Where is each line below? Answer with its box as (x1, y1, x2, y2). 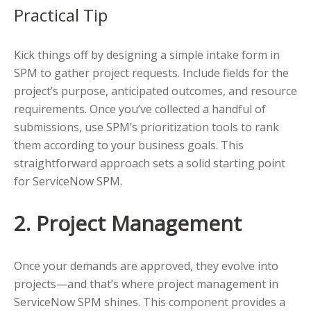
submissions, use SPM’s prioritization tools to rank (14, 119, 279, 135)
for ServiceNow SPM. (14, 174, 122, 190)
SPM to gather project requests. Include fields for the (14, 65, 289, 81)
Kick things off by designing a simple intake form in (14, 47, 280, 63)
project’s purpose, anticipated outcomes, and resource (14, 83, 297, 99)
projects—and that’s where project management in (14, 276, 278, 292)
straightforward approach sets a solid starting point (14, 155, 285, 171)
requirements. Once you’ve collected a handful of (14, 101, 266, 117)
